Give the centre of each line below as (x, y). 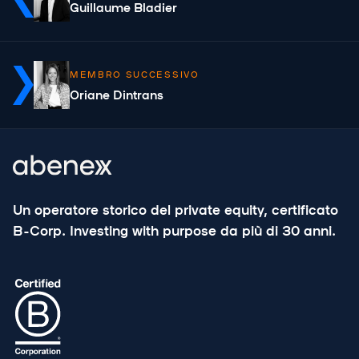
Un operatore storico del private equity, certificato (175, 209)
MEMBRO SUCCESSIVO (135, 74)
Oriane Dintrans (117, 94)
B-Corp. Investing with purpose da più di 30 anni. (174, 230)
